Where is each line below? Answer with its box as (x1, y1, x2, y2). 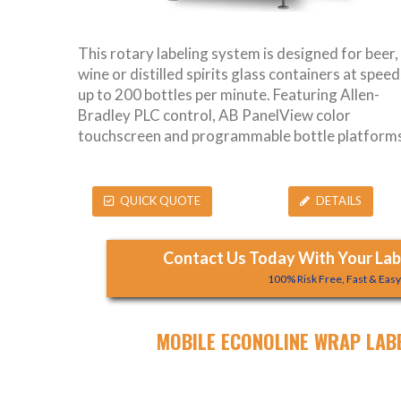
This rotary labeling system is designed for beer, (78, 43, 398, 63)
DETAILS (316, 193, 362, 209)
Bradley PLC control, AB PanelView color (78, 105, 351, 124)
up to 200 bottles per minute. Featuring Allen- (78, 84, 380, 104)
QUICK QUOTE (119, 193, 200, 209)
